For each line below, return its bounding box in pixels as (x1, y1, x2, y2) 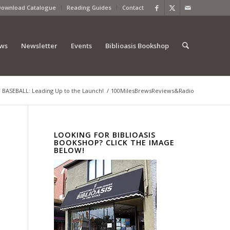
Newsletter (21, 41, 57, 50)
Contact (122, 4, 144, 11)
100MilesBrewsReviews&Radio (111, 87, 194, 94)
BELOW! (54, 145, 85, 155)
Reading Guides (67, 4, 111, 11)
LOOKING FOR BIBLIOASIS (54, 130, 156, 140)
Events (70, 41, 92, 50)
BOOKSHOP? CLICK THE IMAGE (54, 138, 175, 147)
